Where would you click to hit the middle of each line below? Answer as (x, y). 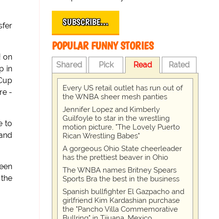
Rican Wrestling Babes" (101, 136)
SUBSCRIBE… (86, 22)
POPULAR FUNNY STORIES (103, 46)
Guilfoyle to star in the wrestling (116, 118)
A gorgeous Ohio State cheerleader (122, 149)
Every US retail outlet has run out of (123, 88)
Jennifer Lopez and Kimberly (111, 109)
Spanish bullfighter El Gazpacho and (123, 192)
